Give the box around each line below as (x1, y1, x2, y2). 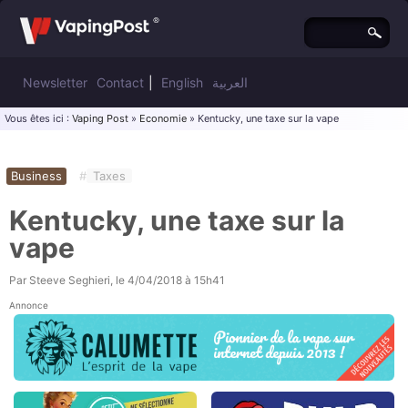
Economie (139, 112, 187, 125)
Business (11, 168, 62, 183)
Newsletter (23, 75, 87, 90)
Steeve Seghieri (29, 273, 110, 287)
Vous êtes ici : (5, 112, 72, 125)
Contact (97, 75, 144, 90)
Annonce (9, 300, 48, 311)
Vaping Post (72, 112, 128, 125)
